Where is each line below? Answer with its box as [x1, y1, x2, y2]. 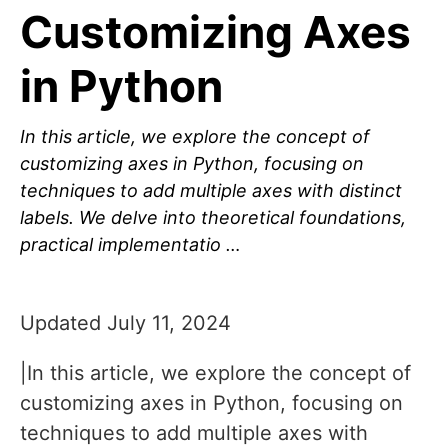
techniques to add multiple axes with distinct [20, 180, 402, 202]
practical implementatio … [20, 234, 241, 256]
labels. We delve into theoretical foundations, [20, 207, 406, 229]
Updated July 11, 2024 [20, 311, 231, 336]
